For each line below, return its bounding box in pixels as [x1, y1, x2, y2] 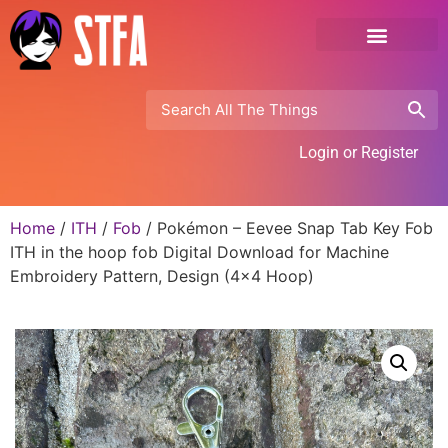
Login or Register [299, 142, 418, 162]
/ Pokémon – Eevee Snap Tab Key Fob [141, 217, 433, 238]
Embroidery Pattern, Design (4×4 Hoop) [10, 265, 314, 286]
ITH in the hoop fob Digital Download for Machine [10, 241, 389, 262]
